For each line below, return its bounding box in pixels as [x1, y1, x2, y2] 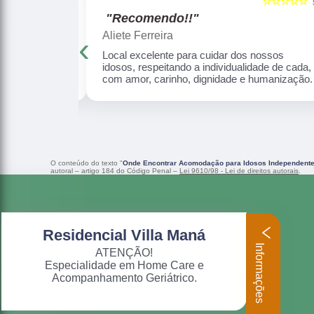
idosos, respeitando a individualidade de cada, [102, 61, 311, 74]
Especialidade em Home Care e [44, 259, 204, 271]
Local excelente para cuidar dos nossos [102, 49, 284, 62]
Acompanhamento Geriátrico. [51, 272, 197, 284]
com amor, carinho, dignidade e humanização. [102, 73, 313, 86]
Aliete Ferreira [102, 29, 173, 42]
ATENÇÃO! [95, 247, 153, 259]
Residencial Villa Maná [43, 226, 205, 244]
